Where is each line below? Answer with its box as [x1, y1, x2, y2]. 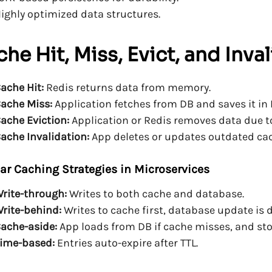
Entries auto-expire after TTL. [55, 236, 199, 250]
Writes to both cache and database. [67, 187, 245, 201]
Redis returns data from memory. [44, 80, 211, 94]
